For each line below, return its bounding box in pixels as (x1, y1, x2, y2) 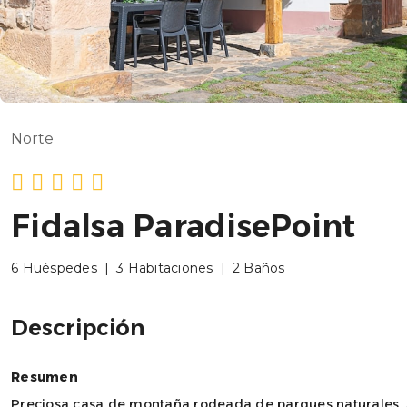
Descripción (11, 313, 144, 341)
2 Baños (232, 259, 285, 276)
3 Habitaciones (116, 259, 213, 276)
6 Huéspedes (11, 259, 97, 276)
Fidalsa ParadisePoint (11, 206, 356, 245)
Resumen (11, 368, 78, 385)
